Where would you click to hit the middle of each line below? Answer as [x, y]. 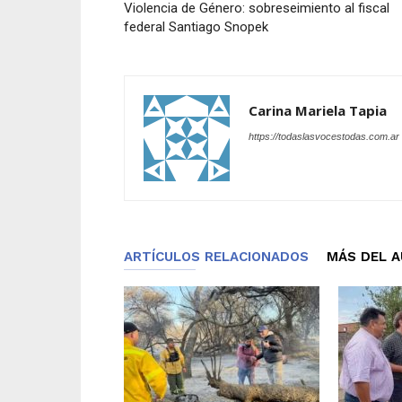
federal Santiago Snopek [196, 27]
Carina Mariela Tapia [318, 110]
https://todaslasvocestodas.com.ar [324, 136]
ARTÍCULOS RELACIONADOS [216, 257]
